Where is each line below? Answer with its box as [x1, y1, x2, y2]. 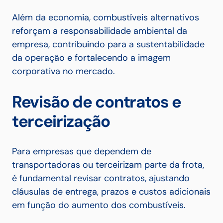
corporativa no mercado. [12, 65, 115, 78]
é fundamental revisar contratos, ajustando [12, 172, 190, 185]
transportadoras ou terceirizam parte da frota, [12, 159, 204, 171]
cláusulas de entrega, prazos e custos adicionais [12, 186, 211, 198]
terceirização [12, 111, 110, 132]
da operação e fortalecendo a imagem [12, 52, 171, 64]
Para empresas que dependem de [12, 145, 151, 158]
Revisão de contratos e [12, 91, 181, 113]
